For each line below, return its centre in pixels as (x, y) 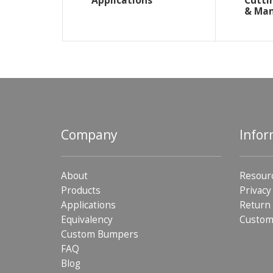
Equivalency (87, 219)
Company (89, 134)
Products (81, 190)
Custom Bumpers (100, 234)
